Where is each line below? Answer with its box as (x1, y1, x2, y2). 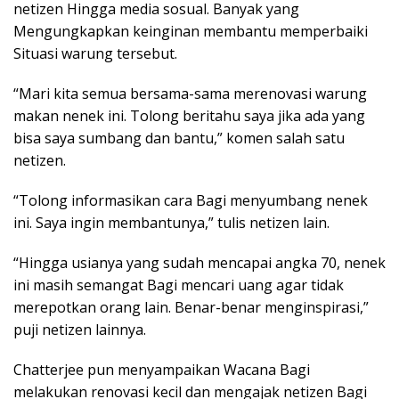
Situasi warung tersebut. (13, 43, 177, 63)
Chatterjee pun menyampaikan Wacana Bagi (13, 359, 310, 379)
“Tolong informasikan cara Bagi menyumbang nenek (13, 190, 368, 210)
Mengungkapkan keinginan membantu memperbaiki (13, 20, 368, 41)
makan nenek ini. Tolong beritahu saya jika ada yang (13, 105, 365, 126)
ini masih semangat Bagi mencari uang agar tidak (13, 274, 344, 295)
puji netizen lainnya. (13, 319, 146, 339)
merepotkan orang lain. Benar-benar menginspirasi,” (13, 297, 369, 317)
